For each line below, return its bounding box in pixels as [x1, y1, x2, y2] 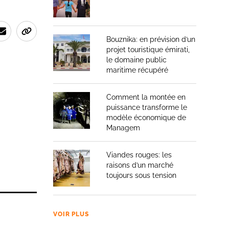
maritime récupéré [106, 66, 168, 74]
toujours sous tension [106, 171, 176, 179]
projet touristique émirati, [106, 45, 190, 54]
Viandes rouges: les [106, 151, 172, 159]
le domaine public [106, 56, 167, 64]
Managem [106, 124, 140, 132]
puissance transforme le [106, 103, 187, 111]
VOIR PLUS [53, 211, 89, 218]
